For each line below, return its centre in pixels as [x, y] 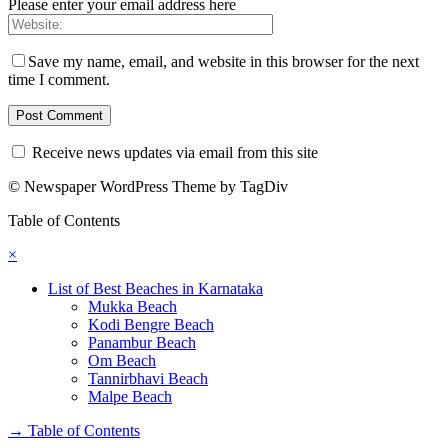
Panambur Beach [142, 343]
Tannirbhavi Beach [148, 379]
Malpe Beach [130, 397]
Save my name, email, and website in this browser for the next [223, 62]
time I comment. [59, 80]
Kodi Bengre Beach [151, 325]
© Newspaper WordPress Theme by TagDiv [148, 187]
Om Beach [122, 361]
